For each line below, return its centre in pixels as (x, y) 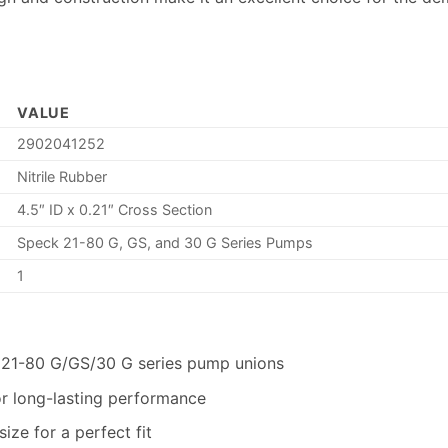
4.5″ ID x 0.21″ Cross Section (115, 210)
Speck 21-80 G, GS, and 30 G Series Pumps (165, 243)
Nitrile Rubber (62, 177)
